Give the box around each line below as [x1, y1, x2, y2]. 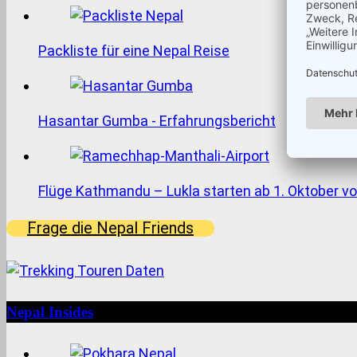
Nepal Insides [6, 304, 93, 321]
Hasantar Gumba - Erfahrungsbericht [38, 112, 276, 129]
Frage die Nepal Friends [27, 218, 194, 237]
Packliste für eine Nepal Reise [38, 41, 229, 59]
